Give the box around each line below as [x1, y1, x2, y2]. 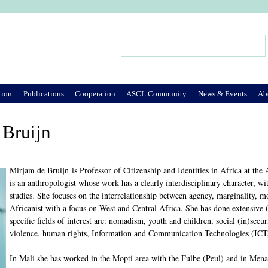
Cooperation [74, 89, 115, 98]
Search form [121, 43, 172, 59]
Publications [23, 89, 64, 98]
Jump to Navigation [97, 14, 171, 26]
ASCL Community [126, 89, 187, 98]
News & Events [197, 89, 247, 98]
